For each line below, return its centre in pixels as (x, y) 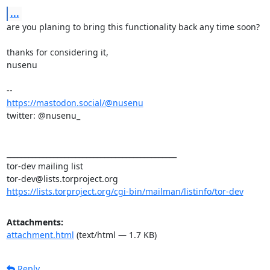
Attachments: (35, 222)
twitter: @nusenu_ (43, 115)
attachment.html (40, 234)
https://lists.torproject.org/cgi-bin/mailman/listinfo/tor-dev (125, 191)
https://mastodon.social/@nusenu (75, 102)
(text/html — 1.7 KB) (115, 234)
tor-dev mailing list (45, 166)
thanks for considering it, (57, 52)
